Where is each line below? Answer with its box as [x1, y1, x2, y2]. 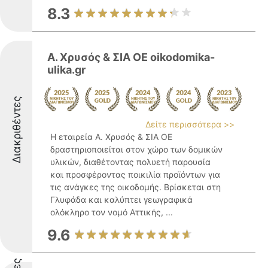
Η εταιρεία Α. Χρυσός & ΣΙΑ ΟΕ [50, 132, 172, 142]
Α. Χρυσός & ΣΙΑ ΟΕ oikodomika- [47, 51, 215, 63]
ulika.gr [47, 63, 86, 76]
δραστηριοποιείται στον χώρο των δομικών [50, 144, 223, 154]
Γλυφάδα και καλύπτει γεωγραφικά [50, 194, 193, 205]
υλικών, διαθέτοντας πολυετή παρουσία [50, 157, 211, 167]
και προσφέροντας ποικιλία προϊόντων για [50, 169, 220, 179]
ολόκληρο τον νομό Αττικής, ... [50, 207, 173, 217]
